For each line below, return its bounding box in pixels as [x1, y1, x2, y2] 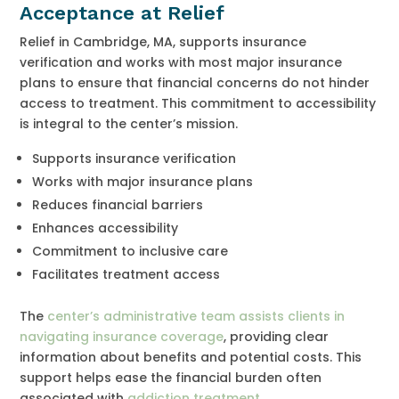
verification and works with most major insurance [20, 53, 343, 71]
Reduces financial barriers [32, 195, 204, 214]
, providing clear [224, 327, 330, 346]
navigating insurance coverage [20, 327, 224, 346]
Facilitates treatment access [32, 265, 221, 283]
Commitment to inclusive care [32, 241, 229, 260]
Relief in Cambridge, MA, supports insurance [20, 32, 307, 51]
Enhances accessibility [32, 218, 179, 237]
